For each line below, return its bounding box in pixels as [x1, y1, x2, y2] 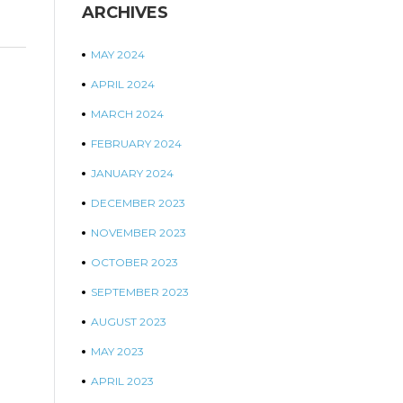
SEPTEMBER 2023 [91, 285, 189, 299]
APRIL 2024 [91, 77, 155, 91]
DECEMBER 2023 [91, 196, 185, 210]
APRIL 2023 [91, 374, 154, 388]
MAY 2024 [91, 48, 145, 61]
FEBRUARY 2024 [91, 137, 182, 150]
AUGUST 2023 [91, 315, 166, 328]
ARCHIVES [82, 3, 168, 22]
